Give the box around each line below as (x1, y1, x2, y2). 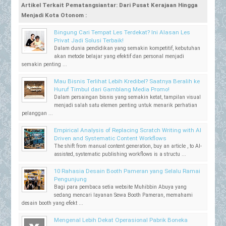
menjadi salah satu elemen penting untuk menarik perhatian (54, 102, 198, 109)
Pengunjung (54, 176, 87, 183)
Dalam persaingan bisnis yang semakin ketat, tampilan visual (54, 94, 201, 101)
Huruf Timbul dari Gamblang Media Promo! (54, 86, 170, 93)
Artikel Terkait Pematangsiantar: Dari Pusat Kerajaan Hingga (21, 2, 198, 9)
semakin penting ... (22, 61, 68, 68)
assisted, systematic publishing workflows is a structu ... (54, 151, 187, 158)
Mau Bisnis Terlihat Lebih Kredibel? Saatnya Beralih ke (54, 78, 200, 85)
